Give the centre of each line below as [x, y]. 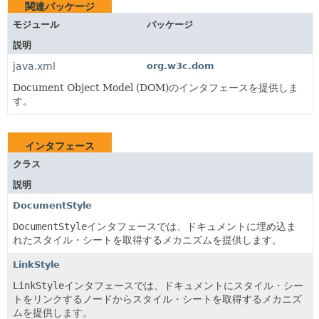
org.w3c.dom [180, 66]
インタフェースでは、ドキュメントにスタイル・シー [184, 285]
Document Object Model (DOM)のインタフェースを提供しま [156, 87]
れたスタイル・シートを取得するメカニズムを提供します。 [147, 240]
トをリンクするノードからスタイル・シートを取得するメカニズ [157, 299]
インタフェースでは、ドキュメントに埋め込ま [192, 226]
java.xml [34, 66]
